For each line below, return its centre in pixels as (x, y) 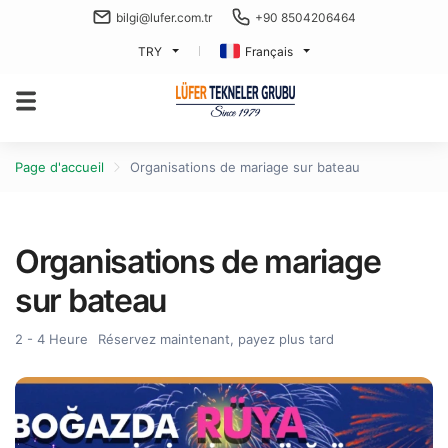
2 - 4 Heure (51, 339)
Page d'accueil (59, 167)
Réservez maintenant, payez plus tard (216, 339)
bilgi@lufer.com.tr (163, 17)
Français (269, 51)
